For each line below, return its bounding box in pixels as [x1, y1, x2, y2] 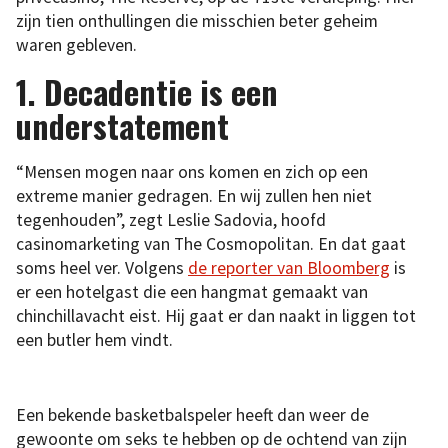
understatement [16, 101, 229, 149]
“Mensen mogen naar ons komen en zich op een [16, 161, 368, 184]
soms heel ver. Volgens [16, 257, 188, 280]
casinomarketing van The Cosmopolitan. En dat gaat [16, 233, 406, 256]
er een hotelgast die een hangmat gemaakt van [16, 281, 368, 304]
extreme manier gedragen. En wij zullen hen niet [16, 185, 372, 208]
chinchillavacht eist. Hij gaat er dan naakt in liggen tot [16, 305, 416, 328]
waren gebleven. [16, 33, 137, 56]
